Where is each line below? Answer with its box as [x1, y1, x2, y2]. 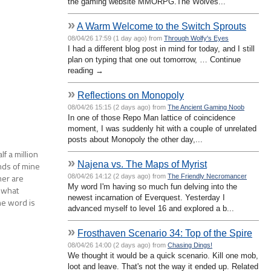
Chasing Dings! [168, 241, 212, 249]
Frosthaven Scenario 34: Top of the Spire [77, 227, 252, 238]
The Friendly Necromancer [168, 172, 247, 180]
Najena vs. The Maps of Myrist [77, 158, 207, 169]
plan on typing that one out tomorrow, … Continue [68, 54, 241, 64]
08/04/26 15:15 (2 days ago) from [68, 103, 168, 111]
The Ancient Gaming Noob [168, 103, 244, 111]
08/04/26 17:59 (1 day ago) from [68, 34, 164, 42]
